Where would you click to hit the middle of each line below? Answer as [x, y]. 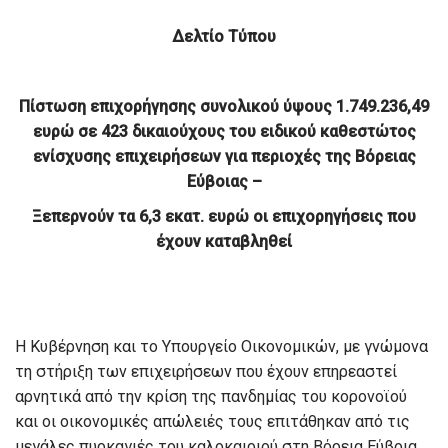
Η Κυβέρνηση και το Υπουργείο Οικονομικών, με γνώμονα [221, 346]
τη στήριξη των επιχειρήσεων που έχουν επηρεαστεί [206, 371]
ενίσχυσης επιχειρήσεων [128, 156]
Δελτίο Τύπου [224, 36]
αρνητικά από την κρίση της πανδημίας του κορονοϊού [211, 396]
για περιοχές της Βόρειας [320, 156]
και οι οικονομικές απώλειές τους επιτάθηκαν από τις [212, 421]
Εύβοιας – [224, 181]
